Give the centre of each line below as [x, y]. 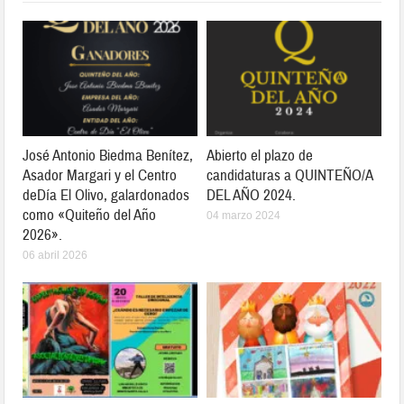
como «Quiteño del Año [90, 216]
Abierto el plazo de [260, 156]
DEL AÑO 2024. [251, 196]
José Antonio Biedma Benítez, [108, 156]
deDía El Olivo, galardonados [106, 196]
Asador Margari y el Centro [100, 176]
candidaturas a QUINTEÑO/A [289, 176]
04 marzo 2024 [243, 216]
